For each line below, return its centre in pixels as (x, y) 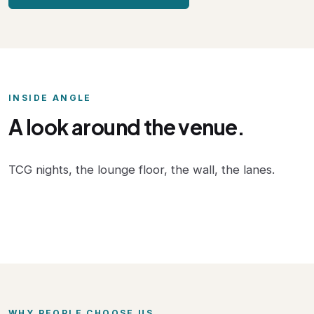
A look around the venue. (127, 127)
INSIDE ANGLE (50, 97)
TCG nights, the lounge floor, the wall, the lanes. (142, 169)
